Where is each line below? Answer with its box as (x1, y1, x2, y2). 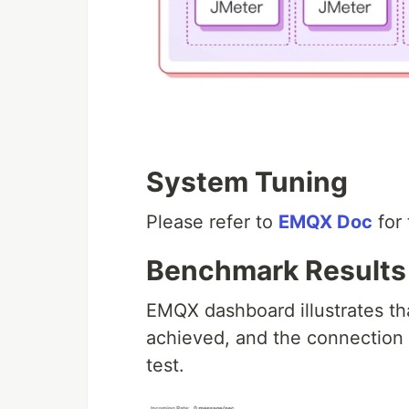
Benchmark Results (146, 254, 406, 288)
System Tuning (146, 165, 348, 199)
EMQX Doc (278, 211, 372, 234)
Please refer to (146, 211, 278, 234)
